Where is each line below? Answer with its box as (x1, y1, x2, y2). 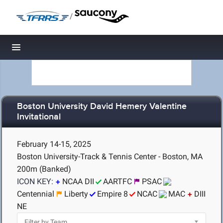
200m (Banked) (17, 164, 71, 174)
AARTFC (103, 177, 132, 186)
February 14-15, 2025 (17, 139, 91, 149)
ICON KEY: (17, 177, 53, 186)
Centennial (17, 189, 54, 199)
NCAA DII (62, 177, 94, 186)
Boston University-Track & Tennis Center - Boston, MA (17, 152, 203, 161)
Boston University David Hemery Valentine (17, 101, 187, 112)
